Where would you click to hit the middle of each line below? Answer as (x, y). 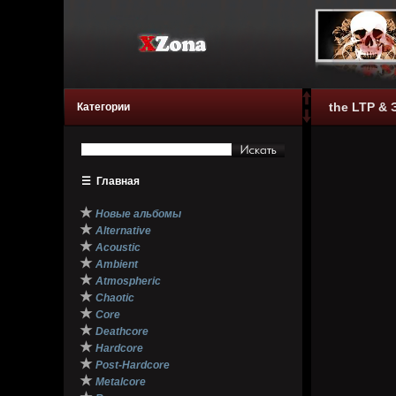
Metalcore (121, 382)
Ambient (117, 264)
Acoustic (118, 247)
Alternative (123, 231)
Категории (103, 107)
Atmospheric (128, 281)
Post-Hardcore (133, 365)
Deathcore (122, 331)
